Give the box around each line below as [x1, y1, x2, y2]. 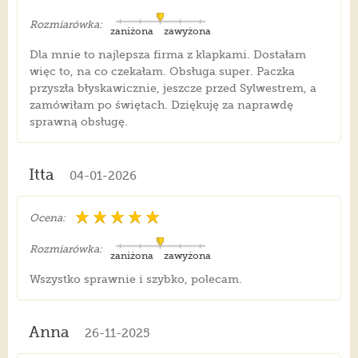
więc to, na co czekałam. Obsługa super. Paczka [29, 65, 295, 78]
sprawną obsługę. [29, 115, 128, 129]
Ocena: [29, 212, 66, 225]
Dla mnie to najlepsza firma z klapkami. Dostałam [29, 48, 306, 62]
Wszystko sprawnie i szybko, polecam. [29, 272, 242, 286]
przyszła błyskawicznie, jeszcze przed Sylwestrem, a [29, 82, 316, 95]
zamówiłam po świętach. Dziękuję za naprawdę [29, 98, 293, 112]
